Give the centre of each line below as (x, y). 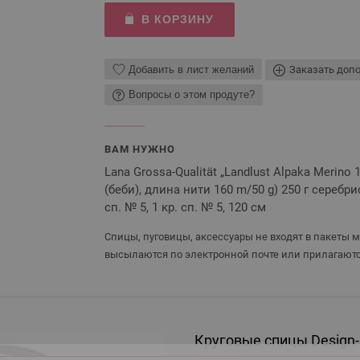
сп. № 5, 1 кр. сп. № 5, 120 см (185, 207)
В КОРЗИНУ (177, 19)
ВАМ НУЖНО (140, 149)
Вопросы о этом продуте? (192, 94)
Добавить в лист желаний (191, 69)
